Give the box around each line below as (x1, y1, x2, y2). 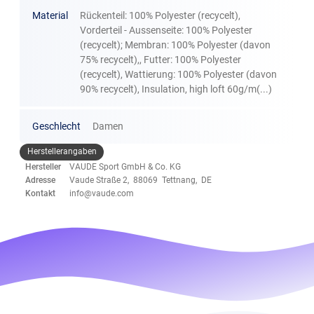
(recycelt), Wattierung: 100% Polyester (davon (80, 69, 278, 80)
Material (32, 10, 68, 21)
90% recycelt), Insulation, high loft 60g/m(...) (80, 83, 273, 95)
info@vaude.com (69, 188, 135, 198)
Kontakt (25, 188, 56, 198)
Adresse (25, 175, 56, 185)
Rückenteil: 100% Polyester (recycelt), (80, 10, 241, 21)
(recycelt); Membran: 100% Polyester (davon (80, 39, 271, 50)
